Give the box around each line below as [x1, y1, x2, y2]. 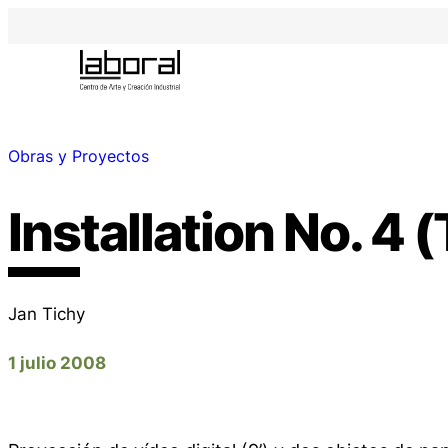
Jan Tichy [8, 302, 85, 324]
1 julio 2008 [8, 351, 106, 373]
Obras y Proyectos [8, 146, 149, 167]
